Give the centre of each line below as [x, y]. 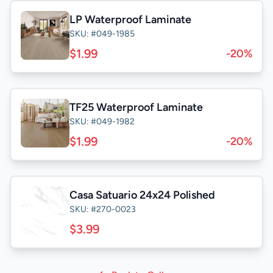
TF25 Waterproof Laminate [136, 107]
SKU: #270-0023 [103, 209]
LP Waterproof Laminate [130, 19]
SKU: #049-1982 [102, 121]
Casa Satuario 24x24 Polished [142, 195]
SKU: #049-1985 [102, 34]
